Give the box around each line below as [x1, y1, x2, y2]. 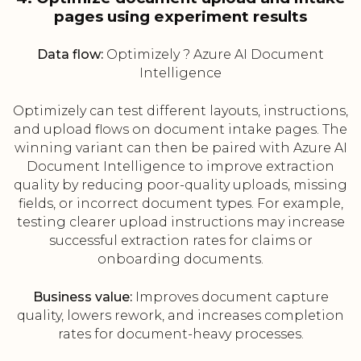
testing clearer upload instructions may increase [16, 214, 345, 230]
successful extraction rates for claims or [48, 233, 313, 249]
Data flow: [37, 47, 103, 63]
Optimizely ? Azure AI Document [103, 47, 324, 63]
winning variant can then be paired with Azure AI [14, 140, 347, 156]
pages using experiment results [54, 7, 307, 27]
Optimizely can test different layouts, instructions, [13, 103, 348, 119]
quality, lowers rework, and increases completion [17, 308, 344, 324]
